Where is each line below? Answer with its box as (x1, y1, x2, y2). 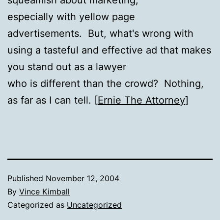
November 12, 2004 (46, 173, 119, 183)
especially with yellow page (7, 10, 135, 23)
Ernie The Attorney (98, 94, 185, 106)
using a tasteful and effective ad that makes (7, 44, 211, 56)
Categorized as (7, 199, 67, 210)
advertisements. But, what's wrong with (7, 27, 193, 39)
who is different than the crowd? (7, 77, 164, 89)
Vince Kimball (19, 186, 70, 196)
